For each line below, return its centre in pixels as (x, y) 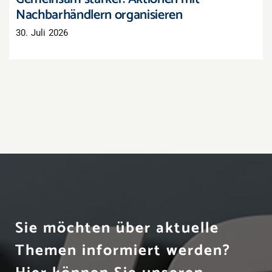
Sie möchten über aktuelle (117, 228)
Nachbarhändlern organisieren (99, 15)
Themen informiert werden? (123, 250)
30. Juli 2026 (42, 32)
